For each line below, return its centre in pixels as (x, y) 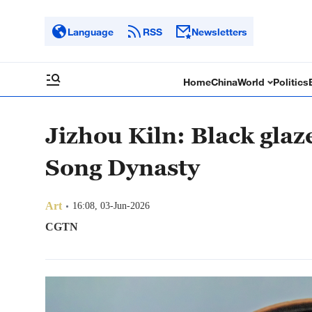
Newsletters (219, 31)
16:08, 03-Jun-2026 (111, 206)
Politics (291, 82)
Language (91, 31)
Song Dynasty (123, 167)
